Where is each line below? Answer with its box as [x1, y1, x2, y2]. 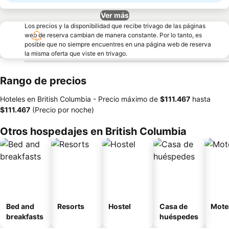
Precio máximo [98, 95, 147, 103]
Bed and [6, 202, 34, 211]
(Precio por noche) [30, 105, 94, 114]
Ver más [100, 11, 129, 19]
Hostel [108, 202, 131, 211]
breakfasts [6, 212, 43, 221]
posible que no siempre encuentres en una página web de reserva [25, 40, 211, 48]
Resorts [57, 202, 84, 211]
